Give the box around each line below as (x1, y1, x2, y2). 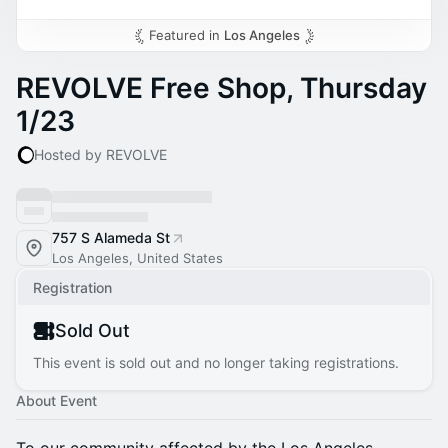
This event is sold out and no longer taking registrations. (33, 354, 399, 371)
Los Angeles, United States (52, 250, 223, 266)
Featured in (148, 27, 224, 43)
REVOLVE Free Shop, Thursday (16, 71, 427, 105)
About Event (16, 392, 97, 409)
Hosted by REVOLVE (34, 146, 167, 163)
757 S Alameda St (52, 229, 170, 246)
